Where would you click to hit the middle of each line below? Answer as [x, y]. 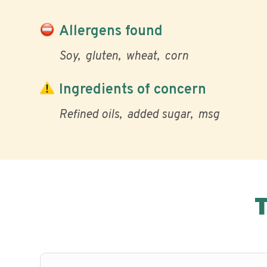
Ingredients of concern [133, 90]
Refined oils [89, 115]
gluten [102, 57]
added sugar [159, 115]
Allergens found [111, 31]
